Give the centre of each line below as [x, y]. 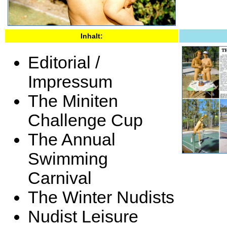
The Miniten [73, 101]
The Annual [72, 140]
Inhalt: [92, 36]
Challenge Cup [85, 120]
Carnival [60, 178]
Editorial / [64, 63]
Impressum [70, 82]
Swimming [68, 159]
